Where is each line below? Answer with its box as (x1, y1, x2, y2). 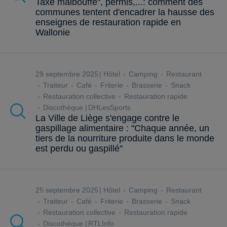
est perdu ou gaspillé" (35, 143, 123, 154)
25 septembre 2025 (40, 186, 98, 195)
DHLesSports (88, 103, 133, 112)
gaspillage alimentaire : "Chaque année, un (35, 123, 209, 134)
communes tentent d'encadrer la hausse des (35, 7, 214, 18)
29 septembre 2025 (40, 70, 98, 79)
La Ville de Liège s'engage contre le (35, 113, 179, 124)
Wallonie (35, 27, 70, 38)
